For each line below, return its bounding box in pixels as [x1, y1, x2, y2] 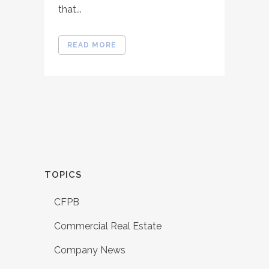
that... [58, 4, 82, 15]
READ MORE [67, 41, 116, 49]
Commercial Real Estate [54, 220, 162, 232]
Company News [54, 244, 125, 256]
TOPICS [44, 169, 82, 180]
